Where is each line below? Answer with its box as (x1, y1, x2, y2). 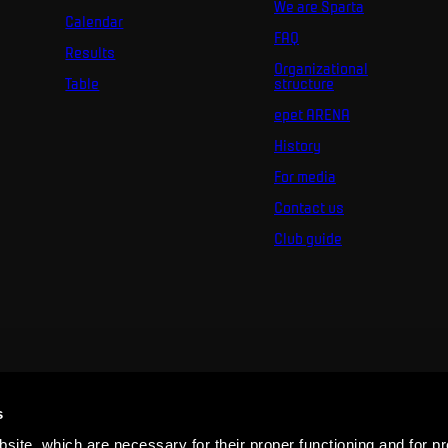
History (273, 136, 321, 155)
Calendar (65, 12, 124, 31)
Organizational (273, 59, 368, 78)
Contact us (273, 198, 344, 217)
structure (273, 74, 334, 93)
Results (65, 43, 116, 62)
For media (273, 167, 336, 186)
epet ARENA (273, 105, 350, 124)
